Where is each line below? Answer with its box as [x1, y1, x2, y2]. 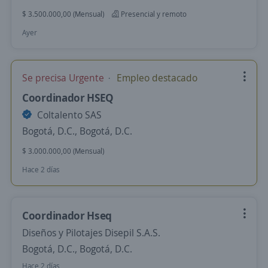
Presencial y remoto [119, 9, 187, 19]
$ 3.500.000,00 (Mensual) [22, 9, 104, 19]
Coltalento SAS [35, 108, 102, 121]
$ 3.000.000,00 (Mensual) [22, 146, 104, 156]
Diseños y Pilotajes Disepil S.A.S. [22, 226, 160, 239]
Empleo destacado [114, 71, 197, 84]
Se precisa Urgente [22, 71, 106, 84]
